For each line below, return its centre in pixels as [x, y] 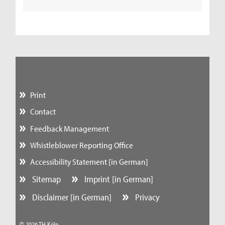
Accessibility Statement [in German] [89, 162]
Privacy [146, 197]
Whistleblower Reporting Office [81, 145]
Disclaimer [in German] [71, 197]
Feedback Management [69, 128]
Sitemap [46, 179]
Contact [43, 111]
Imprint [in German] [118, 179]
